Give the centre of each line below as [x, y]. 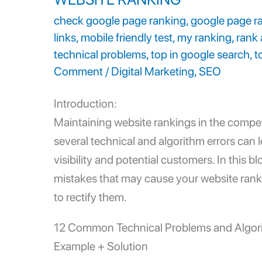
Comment [78, 71]
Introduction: [85, 103]
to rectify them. [90, 197]
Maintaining [84, 122]
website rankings [155, 122]
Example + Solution [102, 246]
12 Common [85, 227]
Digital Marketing [153, 71]
